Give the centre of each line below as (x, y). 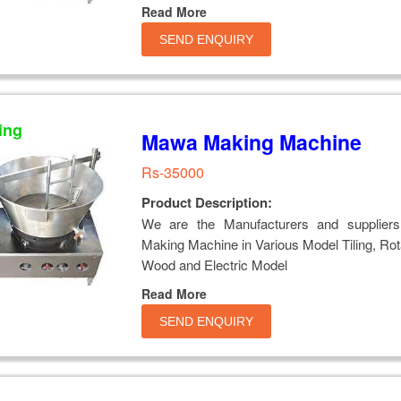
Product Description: (206, 202)
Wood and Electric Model (214, 264)
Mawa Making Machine (251, 141)
